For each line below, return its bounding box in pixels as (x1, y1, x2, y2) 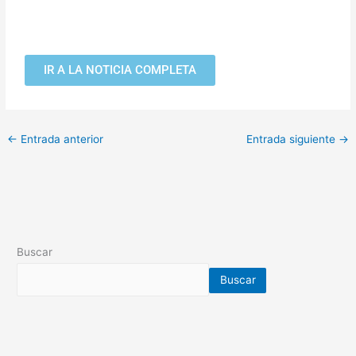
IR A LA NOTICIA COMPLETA (44, 62, 197, 77)
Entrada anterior (17, 132, 104, 145)
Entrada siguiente (246, 132, 339, 145)
